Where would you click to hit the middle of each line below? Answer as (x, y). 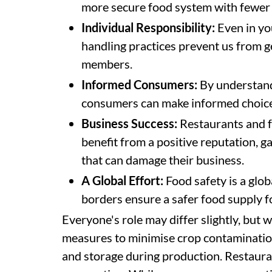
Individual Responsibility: (148, 27)
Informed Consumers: (139, 84)
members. (107, 64)
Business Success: (129, 123)
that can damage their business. (163, 160)
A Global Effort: (122, 180)
